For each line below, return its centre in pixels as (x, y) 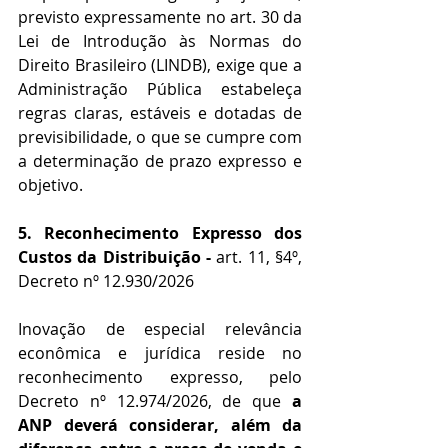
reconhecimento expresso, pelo (160, 377)
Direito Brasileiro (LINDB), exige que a (160, 65)
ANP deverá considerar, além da (160, 425)
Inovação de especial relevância (160, 329)
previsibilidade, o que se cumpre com (160, 137)
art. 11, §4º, (259, 257)
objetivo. (50, 185)
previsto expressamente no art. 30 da (160, 17)
